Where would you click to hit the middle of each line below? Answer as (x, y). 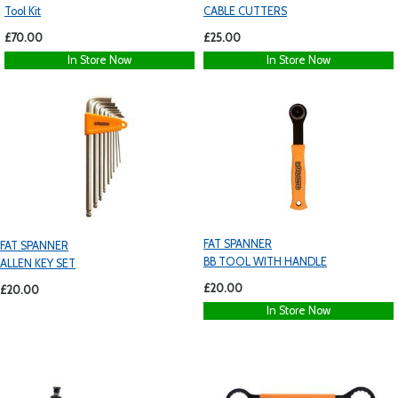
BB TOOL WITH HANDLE (265, 261)
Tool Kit (23, 12)
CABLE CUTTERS (245, 12)
